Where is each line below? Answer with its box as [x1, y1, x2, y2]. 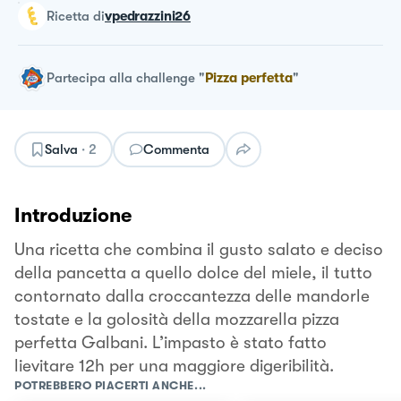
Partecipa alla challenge [47, 69, 195, 86]
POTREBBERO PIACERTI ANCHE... [14, 378, 207, 392]
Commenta [143, 141, 209, 158]
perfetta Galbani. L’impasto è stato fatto [14, 332, 327, 353]
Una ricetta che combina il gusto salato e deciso [14, 239, 383, 260]
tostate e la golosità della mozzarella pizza [14, 309, 339, 329]
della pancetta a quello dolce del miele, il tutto [14, 262, 372, 283]
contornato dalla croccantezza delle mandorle [14, 286, 370, 306]
